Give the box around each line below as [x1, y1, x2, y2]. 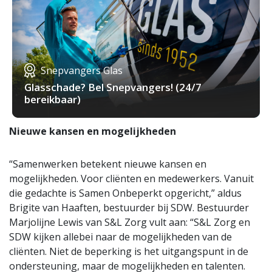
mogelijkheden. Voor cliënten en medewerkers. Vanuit [9, 172, 254, 186]
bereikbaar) [24, 92, 81, 107]
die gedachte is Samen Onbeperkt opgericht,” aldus [9, 186, 242, 200]
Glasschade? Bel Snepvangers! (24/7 [24, 80, 202, 95]
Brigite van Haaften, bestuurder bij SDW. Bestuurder [9, 201, 249, 215]
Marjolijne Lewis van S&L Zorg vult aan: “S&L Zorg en [9, 216, 250, 229]
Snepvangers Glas [41, 64, 123, 78]
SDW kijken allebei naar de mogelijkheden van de [9, 230, 232, 244]
